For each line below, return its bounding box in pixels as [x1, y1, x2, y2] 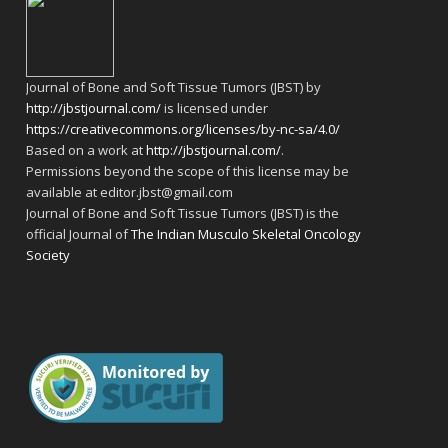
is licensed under [161, 98, 269, 117]
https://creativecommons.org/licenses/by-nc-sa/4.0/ [26, 119, 341, 138]
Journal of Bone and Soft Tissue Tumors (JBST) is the [26, 203, 340, 222]
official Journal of [26, 224, 132, 243]
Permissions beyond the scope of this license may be [26, 161, 350, 180]
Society [26, 245, 71, 264]
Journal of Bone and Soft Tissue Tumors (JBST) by [26, 77, 322, 96]
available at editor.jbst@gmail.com [26, 182, 234, 201]
